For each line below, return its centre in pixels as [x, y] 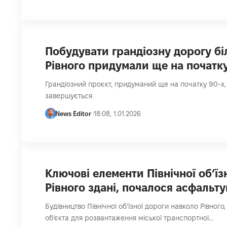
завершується [68, 96]
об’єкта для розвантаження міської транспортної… [129, 218]
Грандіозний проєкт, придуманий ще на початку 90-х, [135, 84]
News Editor [73, 114]
